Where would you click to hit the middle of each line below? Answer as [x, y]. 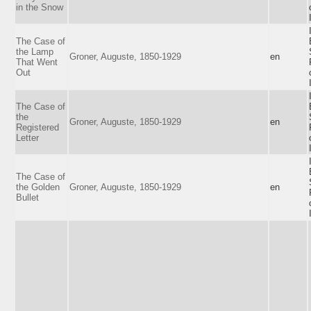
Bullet [27, 197]
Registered [37, 127]
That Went [37, 62]
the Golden [38, 187]
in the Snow [40, 7]
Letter [27, 137]
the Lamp [35, 51]
